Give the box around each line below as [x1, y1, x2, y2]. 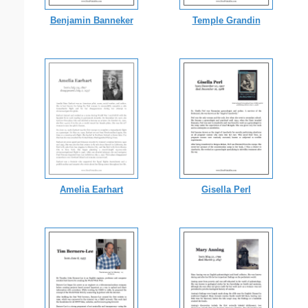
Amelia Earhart [60, 184, 123, 195]
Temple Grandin [192, 14, 261, 25]
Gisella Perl [201, 184, 251, 195]
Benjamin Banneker [49, 14, 133, 25]
